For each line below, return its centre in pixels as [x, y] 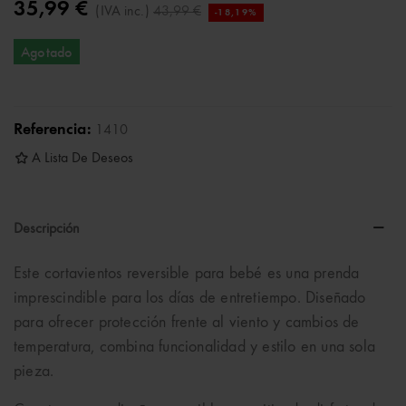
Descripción [47, 229]
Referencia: [53, 130]
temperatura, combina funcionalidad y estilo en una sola [195, 347]
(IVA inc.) [122, 12]
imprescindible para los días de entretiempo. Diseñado [190, 298]
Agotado [47, 52]
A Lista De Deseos [82, 159]
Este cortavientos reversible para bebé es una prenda [187, 274]
